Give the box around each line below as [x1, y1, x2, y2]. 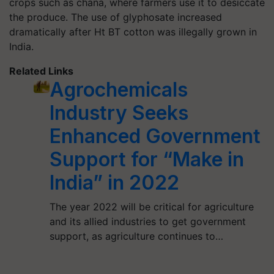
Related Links [9, 65, 73, 77]
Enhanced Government [49, 124, 261, 148]
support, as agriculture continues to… [49, 230, 223, 242]
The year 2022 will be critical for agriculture [49, 201, 254, 213]
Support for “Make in [49, 147, 244, 171]
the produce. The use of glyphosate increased [9, 11, 222, 23]
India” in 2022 [49, 171, 179, 194]
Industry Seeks [49, 101, 188, 125]
